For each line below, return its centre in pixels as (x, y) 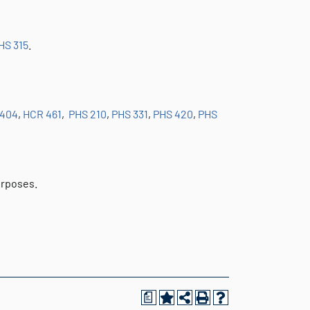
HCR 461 (42, 114)
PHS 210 (88, 114)
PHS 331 (130, 114)
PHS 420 (173, 114)
